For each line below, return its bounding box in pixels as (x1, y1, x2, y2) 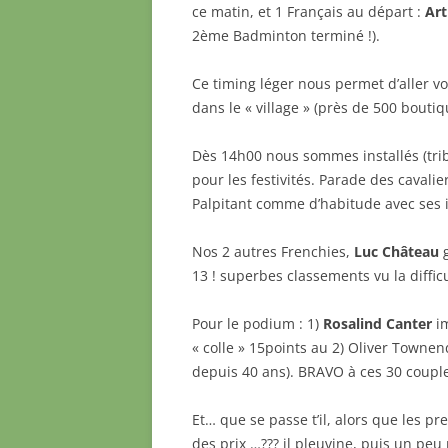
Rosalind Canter (323, 314, 432, 333)
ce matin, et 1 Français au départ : (192, 2, 425, 21)
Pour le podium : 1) (192, 314, 323, 333)
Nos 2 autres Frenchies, (192, 242, 354, 261)
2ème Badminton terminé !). (192, 26, 380, 45)
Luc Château (354, 242, 439, 261)
